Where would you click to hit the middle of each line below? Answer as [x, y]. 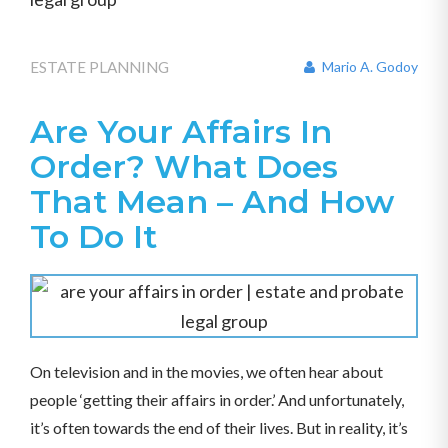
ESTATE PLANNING [99, 67]
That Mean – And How [212, 201]
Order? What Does [184, 166]
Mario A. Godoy [368, 66]
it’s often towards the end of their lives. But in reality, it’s [219, 427]
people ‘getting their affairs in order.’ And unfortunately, [217, 399]
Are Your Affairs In [181, 131]
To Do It [93, 236]
